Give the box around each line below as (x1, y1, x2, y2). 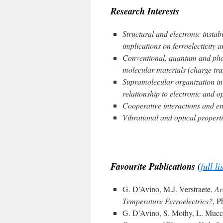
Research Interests (111, 4, 179, 17)
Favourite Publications (111, 160, 195, 173)
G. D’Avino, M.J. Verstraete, (122, 184, 215, 194)
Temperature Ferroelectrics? (122, 196, 213, 206)
